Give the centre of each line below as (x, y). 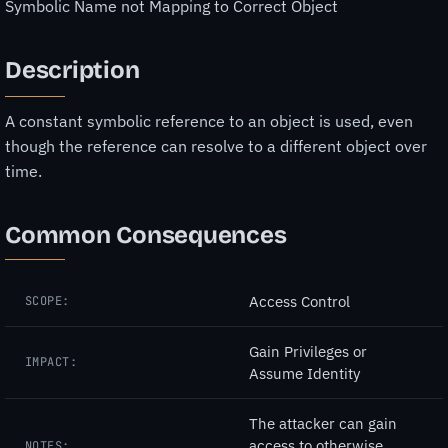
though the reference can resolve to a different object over (216, 145)
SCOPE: (47, 301)
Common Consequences (146, 234)
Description (72, 70)
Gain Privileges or (308, 351)
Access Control (299, 301)
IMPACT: (51, 362)
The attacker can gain (323, 424)
